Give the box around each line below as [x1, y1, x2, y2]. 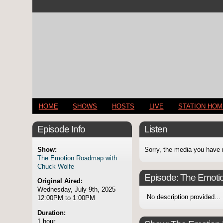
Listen [144, 124, 167, 135]
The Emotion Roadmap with [37, 154, 117, 162]
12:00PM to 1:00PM [37, 194, 95, 202]
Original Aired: [37, 177, 83, 185]
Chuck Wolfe [37, 162, 74, 170]
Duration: [37, 209, 66, 217]
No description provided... [147, 194, 221, 201]
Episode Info [37, 124, 85, 135]
